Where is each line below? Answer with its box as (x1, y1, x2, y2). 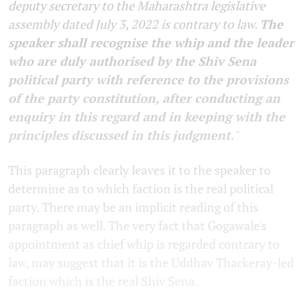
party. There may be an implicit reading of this (8, 198, 258, 215)
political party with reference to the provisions (8, 71, 288, 88)
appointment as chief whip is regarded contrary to (8, 235, 280, 252)
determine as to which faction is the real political (8, 180, 273, 197)
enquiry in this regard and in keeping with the (8, 108, 285, 125)
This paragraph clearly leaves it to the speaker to (8, 161, 271, 178)
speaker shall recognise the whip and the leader (8, 34, 294, 51)
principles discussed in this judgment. (8, 126, 234, 143)
